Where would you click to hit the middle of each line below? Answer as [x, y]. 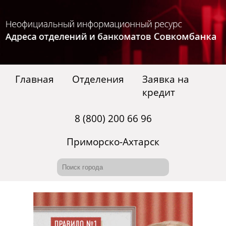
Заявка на [166, 79]
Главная [35, 79]
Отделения [98, 79]
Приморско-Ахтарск [113, 142]
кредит [159, 93]
